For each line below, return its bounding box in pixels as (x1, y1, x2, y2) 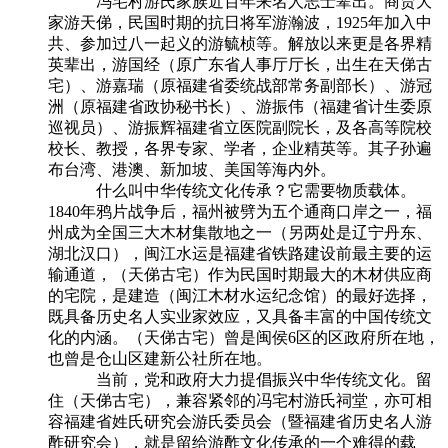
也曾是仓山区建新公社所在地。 (48, 349, 272, 367)
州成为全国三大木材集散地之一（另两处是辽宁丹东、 (48, 223, 432, 241)
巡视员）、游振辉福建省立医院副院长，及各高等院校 (48, 118, 432, 136)
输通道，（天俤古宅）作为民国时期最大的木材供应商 (48, 265, 432, 283)
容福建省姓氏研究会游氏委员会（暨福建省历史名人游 (48, 412, 432, 430)
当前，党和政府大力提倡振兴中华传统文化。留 (48, 370, 432, 388)
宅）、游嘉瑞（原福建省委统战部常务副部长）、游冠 (48, 76, 432, 94)
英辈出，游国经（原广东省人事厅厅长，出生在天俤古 (48, 55, 432, 73)
